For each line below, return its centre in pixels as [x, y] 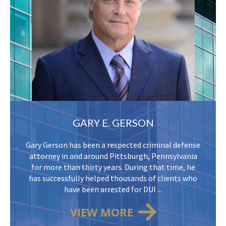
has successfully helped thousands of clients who [113, 178]
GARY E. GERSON [113, 122]
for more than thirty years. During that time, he [113, 167]
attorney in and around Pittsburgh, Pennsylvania [113, 156]
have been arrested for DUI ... [113, 189]
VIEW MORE [101, 212]
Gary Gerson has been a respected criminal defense [113, 145]
